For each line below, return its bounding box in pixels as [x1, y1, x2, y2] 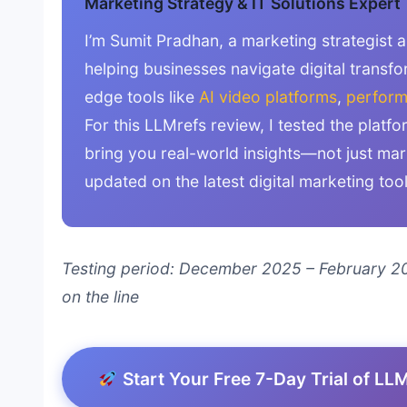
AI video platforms [199, 86, 337, 106]
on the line [62, 286, 139, 306]
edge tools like [84, 86, 199, 106]
